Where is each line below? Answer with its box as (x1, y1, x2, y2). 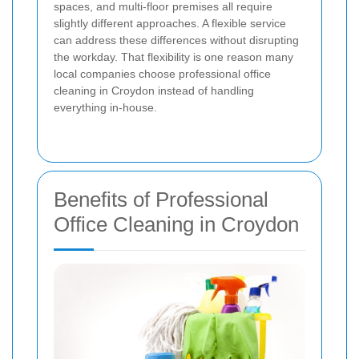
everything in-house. (54, 101, 157, 115)
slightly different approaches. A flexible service (54, 17, 286, 30)
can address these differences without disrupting (54, 34, 299, 47)
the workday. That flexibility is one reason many (54, 50, 293, 64)
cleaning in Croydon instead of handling (54, 84, 254, 98)
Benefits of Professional (54, 188, 268, 212)
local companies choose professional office (54, 67, 271, 81)
